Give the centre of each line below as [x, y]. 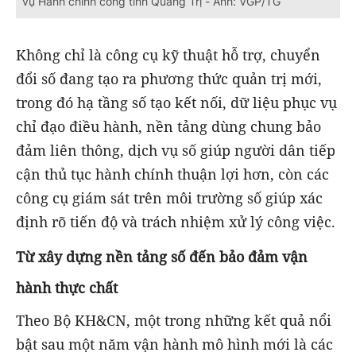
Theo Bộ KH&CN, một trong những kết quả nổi [174, 321]
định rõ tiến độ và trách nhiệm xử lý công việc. [176, 222]
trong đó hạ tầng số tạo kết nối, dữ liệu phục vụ [176, 103]
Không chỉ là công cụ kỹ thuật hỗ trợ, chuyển [168, 55]
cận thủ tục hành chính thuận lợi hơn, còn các [172, 174]
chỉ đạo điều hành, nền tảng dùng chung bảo [168, 127]
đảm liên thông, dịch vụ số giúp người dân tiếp [176, 151]
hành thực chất [67, 288]
